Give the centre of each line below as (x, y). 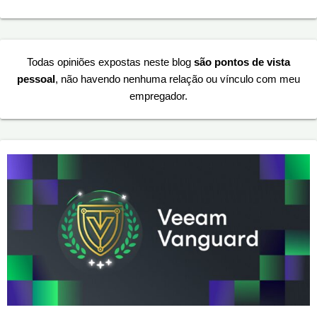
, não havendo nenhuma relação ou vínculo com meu (178, 79)
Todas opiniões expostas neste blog (110, 62)
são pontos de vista (242, 62)
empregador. (158, 96)
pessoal (36, 79)
